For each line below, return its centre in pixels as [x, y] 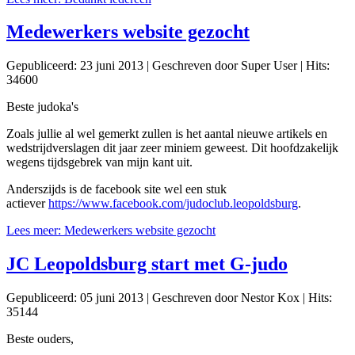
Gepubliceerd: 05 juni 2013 [75, 298]
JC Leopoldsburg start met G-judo [147, 264]
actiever [27, 204]
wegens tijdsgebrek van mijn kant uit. [99, 162]
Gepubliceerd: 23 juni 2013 [75, 66]
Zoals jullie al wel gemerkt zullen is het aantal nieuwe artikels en [167, 134]
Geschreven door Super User [225, 66]
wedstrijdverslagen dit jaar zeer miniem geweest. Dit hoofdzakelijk [172, 148]
